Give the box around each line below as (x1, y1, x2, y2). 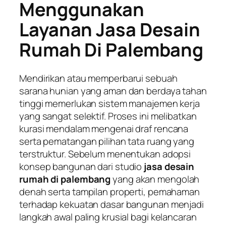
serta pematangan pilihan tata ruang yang (19, 135, 194, 148)
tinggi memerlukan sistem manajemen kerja (19, 97, 200, 110)
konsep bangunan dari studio (19, 160, 144, 174)
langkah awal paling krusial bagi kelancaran (19, 210, 197, 224)
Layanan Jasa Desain (19, 17, 201, 42)
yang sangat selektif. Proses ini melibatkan (19, 109, 197, 123)
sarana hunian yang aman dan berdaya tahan (19, 84, 207, 98)
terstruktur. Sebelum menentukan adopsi (19, 147, 191, 161)
